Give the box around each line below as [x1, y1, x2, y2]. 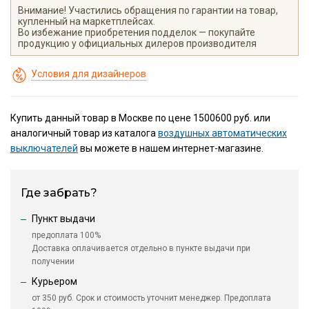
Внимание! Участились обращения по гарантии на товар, [18, 5, 278, 17]
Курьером [32, 276, 77, 288]
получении [32, 257, 74, 267]
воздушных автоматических [158, 128, 287, 139]
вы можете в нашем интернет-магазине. [78, 143, 263, 154]
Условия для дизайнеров [31, 68, 146, 80]
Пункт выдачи [32, 213, 95, 225]
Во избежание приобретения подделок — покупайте [18, 27, 255, 39]
